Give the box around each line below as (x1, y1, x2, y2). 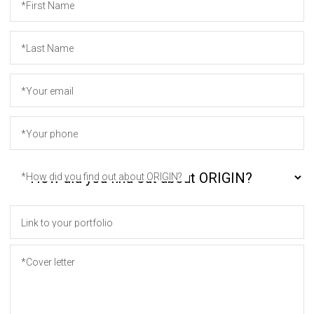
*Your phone (21, 128, 78, 139)
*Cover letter (21, 257, 75, 268)
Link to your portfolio (21, 217, 113, 228)
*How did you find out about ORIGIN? (21, 171, 182, 182)
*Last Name (21, 43, 74, 54)
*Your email (21, 86, 74, 97)
